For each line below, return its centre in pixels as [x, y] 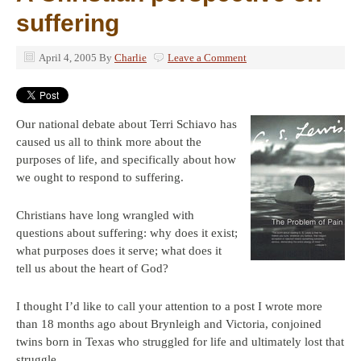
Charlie [131, 58]
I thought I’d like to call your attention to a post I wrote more [169, 306]
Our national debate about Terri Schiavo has [127, 124]
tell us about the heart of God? [92, 268]
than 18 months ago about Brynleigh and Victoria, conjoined [169, 324]
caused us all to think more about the [109, 142]
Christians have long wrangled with [105, 215]
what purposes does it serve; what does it [119, 251]
